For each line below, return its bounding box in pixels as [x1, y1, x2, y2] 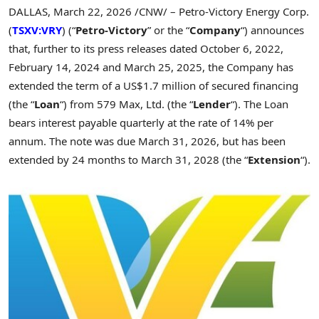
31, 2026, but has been [172, 133, 286, 148]
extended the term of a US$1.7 [9, 78, 159, 93]
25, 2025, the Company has [158, 59, 293, 74]
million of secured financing [162, 78, 298, 93]
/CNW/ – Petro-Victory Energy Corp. [132, 4, 309, 19]
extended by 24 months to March [9, 152, 172, 167]
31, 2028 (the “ [175, 152, 248, 167]
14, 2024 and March [56, 59, 155, 74]
